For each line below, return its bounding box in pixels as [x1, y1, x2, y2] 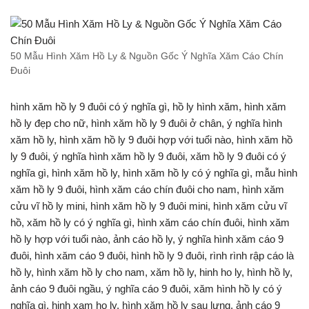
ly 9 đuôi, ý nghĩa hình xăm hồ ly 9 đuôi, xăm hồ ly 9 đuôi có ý [10, 150, 286, 163]
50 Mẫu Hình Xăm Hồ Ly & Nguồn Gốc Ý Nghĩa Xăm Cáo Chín [10, 51, 283, 62]
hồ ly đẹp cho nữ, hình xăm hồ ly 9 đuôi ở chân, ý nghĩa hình [10, 117, 282, 130]
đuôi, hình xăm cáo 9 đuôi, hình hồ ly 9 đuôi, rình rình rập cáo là [10, 250, 294, 262]
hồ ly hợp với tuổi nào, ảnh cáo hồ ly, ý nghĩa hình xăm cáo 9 [10, 233, 283, 246]
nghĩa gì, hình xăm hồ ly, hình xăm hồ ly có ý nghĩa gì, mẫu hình [10, 167, 297, 179]
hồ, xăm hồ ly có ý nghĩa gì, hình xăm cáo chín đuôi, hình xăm [10, 217, 290, 229]
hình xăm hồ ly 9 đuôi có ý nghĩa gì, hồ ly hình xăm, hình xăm [10, 101, 286, 113]
